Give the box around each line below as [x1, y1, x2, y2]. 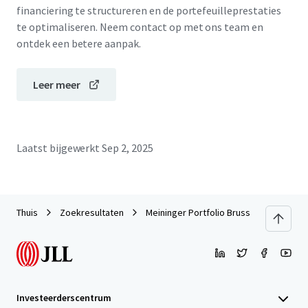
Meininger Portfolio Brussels [146, 206, 263, 219]
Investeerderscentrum [16, 291, 111, 304]
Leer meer [33, 78, 80, 91]
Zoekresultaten [60, 206, 124, 219]
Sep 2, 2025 [102, 141, 153, 155]
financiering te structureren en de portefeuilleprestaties [16, 3, 281, 17]
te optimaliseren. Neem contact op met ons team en [16, 20, 264, 34]
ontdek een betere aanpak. [16, 36, 142, 50]
